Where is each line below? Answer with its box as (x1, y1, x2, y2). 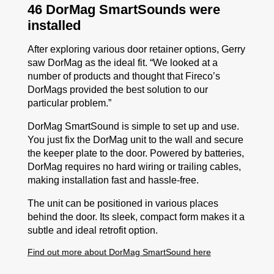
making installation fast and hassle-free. (27, 175, 199, 185)
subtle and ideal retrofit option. (27, 225, 158, 235)
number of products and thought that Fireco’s (27, 71, 220, 81)
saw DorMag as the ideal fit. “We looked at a (27, 57, 218, 68)
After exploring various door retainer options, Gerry (27, 44, 245, 54)
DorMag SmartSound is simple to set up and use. (27, 121, 239, 131)
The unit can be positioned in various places (27, 198, 218, 209)
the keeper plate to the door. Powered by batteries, (27, 148, 244, 158)
